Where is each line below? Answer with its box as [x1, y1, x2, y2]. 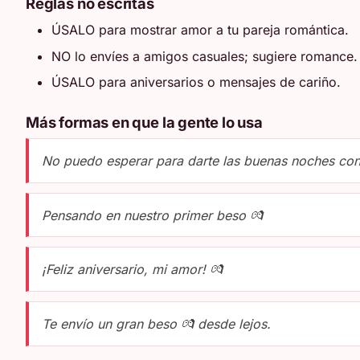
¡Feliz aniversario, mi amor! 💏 [42, 261, 223, 278]
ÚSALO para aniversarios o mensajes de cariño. [51, 74, 341, 91]
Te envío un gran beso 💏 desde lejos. [42, 315, 271, 332]
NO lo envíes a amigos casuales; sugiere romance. [51, 47, 358, 64]
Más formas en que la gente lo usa [26, 112, 263, 131]
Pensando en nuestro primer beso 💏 [42, 207, 263, 223]
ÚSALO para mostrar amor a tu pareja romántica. [51, 22, 349, 39]
